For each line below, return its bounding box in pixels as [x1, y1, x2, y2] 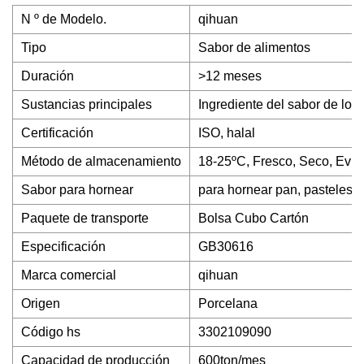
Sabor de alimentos [198, 41, 310, 54]
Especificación [21, 240, 106, 253]
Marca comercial [21, 268, 116, 282]
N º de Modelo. [21, 12, 106, 26]
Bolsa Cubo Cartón [198, 211, 309, 225]
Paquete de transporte [21, 211, 149, 225]
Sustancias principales [21, 97, 152, 111]
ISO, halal [198, 126, 255, 140]
